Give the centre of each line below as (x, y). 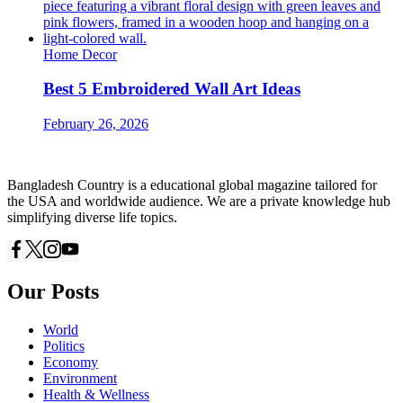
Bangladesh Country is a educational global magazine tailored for (192, 184)
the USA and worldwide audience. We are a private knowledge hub (199, 201)
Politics (64, 345)
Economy (71, 362)
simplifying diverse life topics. (92, 217)
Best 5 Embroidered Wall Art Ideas (172, 89)
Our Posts (53, 291)
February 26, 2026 (96, 123)
